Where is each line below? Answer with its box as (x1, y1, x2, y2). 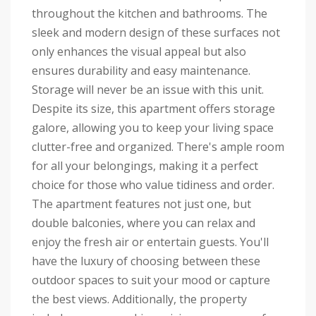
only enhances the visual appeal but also (32, 44, 246, 60)
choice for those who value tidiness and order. (32, 177, 274, 193)
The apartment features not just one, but (32, 196, 251, 212)
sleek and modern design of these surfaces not (32, 25, 280, 41)
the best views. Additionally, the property (32, 291, 247, 308)
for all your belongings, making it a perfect (32, 158, 258, 174)
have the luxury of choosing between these (32, 253, 260, 269)
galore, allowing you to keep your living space (32, 120, 274, 136)
